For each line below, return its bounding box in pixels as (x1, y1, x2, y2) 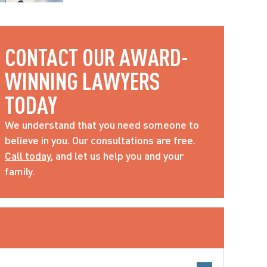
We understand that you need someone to (5, 118, 199, 131)
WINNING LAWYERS (5, 67, 160, 95)
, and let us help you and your (51, 149, 184, 162)
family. (5, 164, 35, 178)
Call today (5, 149, 51, 162)
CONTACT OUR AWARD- (5, 44, 188, 71)
